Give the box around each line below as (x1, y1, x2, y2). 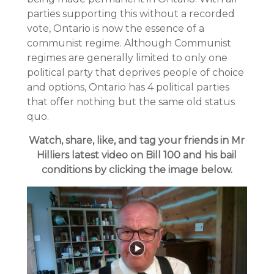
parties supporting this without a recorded (26, 8, 235, 20)
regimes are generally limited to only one (26, 52, 228, 64)
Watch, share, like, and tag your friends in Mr (29, 135, 245, 146)
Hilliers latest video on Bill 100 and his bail (37, 149, 237, 161)
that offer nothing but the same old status (26, 96, 235, 108)
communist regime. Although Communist (26, 37, 231, 49)
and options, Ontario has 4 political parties (26, 81, 229, 93)
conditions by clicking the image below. (41, 164, 232, 176)
